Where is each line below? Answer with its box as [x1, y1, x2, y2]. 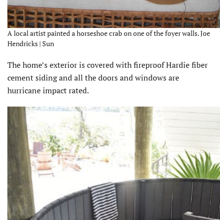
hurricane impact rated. [7, 85, 89, 96]
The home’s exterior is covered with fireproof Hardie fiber [7, 59, 208, 71]
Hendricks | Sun [7, 39, 54, 49]
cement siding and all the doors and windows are [7, 72, 179, 83]
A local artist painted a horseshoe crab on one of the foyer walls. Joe [7, 28, 210, 38]
